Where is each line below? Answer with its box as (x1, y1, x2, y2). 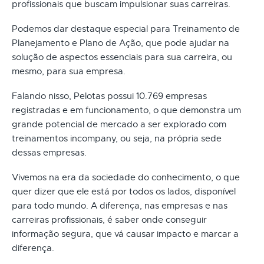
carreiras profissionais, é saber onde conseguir (12, 214, 207, 225)
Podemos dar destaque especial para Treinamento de (12, 23, 240, 34)
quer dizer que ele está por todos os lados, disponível (12, 186, 236, 197)
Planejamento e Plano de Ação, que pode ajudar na (12, 37, 229, 48)
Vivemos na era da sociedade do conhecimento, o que (12, 171, 240, 183)
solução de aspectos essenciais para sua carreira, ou (12, 51, 232, 62)
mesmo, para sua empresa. (12, 65, 126, 77)
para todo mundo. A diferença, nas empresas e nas (12, 200, 227, 211)
